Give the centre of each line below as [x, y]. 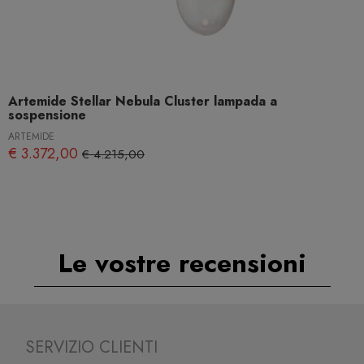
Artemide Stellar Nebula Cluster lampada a [143, 102]
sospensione [47, 115]
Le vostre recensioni [182, 264]
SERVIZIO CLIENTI [92, 348]
